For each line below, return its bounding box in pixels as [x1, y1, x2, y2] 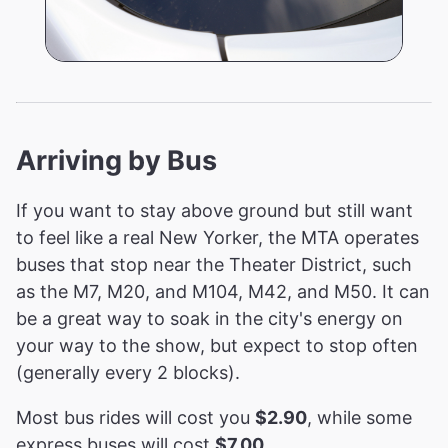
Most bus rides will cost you [16, 407, 255, 429]
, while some [307, 407, 412, 429]
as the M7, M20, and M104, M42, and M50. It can [16, 281, 430, 303]
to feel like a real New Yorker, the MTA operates [16, 227, 419, 249]
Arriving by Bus [16, 143, 217, 177]
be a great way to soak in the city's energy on [16, 308, 403, 330]
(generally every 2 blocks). [16, 362, 240, 384]
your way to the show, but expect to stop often [16, 335, 418, 357]
